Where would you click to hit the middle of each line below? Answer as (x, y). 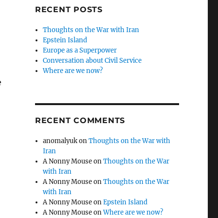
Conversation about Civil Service (92, 61)
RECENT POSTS (69, 9)
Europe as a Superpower (80, 50)
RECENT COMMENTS (80, 120)
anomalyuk (60, 141)
